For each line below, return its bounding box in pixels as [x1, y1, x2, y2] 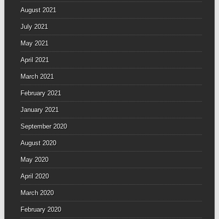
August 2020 [20, 139, 56, 147]
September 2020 [20, 122, 67, 130]
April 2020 [20, 172, 49, 180]
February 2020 [20, 205, 61, 213]
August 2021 [20, 6, 56, 14]
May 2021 [20, 39, 48, 47]
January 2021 [20, 106, 59, 113]
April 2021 [20, 56, 49, 64]
